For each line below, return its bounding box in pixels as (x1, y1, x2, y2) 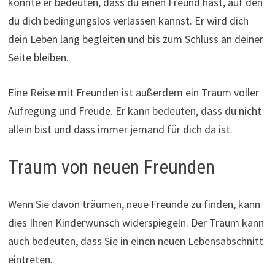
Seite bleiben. (7, 50, 69, 65)
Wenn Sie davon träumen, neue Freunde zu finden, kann (7, 197, 260, 211)
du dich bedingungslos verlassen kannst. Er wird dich (7, 14, 249, 28)
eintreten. (7, 252, 53, 266)
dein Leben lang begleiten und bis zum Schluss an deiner (7, 32, 263, 47)
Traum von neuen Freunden (7, 155, 215, 179)
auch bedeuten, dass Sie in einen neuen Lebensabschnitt (7, 234, 263, 248)
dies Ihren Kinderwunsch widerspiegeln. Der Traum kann (7, 215, 264, 230)
